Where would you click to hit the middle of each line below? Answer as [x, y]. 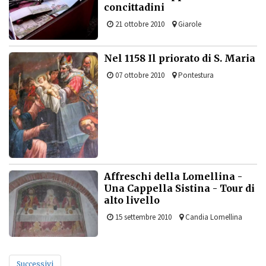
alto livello [132, 200]
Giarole [189, 24]
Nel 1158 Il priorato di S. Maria [180, 58]
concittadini [134, 7]
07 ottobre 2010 [139, 75]
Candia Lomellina [213, 217]
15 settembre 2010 [142, 217]
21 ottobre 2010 [139, 24]
